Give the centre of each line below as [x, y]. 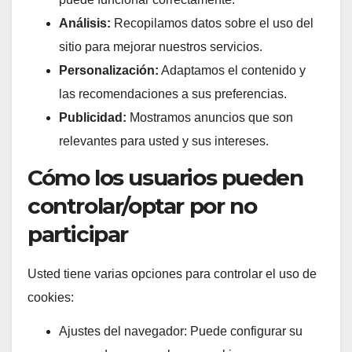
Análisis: [85, 24]
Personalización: [109, 71]
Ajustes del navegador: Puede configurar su [181, 331]
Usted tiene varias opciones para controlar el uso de [172, 273]
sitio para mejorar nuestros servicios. [161, 47]
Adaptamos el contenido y [232, 71]
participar [78, 234]
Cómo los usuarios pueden [165, 177]
